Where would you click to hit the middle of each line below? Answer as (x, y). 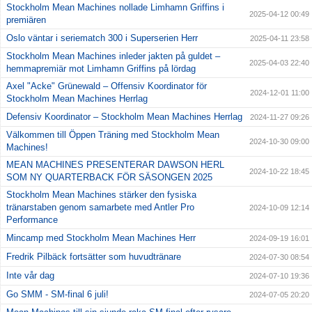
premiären (26, 19)
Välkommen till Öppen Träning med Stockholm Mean (113, 134)
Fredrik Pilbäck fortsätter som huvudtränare (94, 256)
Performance (32, 219)
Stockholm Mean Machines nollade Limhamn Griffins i (115, 7)
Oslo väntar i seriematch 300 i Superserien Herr (102, 38)
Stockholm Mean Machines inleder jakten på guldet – (113, 56)
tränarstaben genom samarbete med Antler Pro (100, 207)
